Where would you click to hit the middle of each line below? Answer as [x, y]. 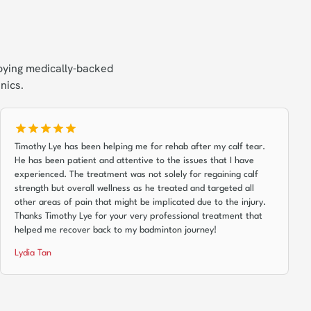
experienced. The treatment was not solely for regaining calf [136, 175]
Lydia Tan [33, 253]
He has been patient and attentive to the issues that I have [134, 161]
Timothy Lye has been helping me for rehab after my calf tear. [140, 147]
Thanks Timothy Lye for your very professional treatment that [138, 216]
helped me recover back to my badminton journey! [116, 230]
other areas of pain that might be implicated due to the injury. [140, 202]
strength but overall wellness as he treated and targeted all [134, 188]
